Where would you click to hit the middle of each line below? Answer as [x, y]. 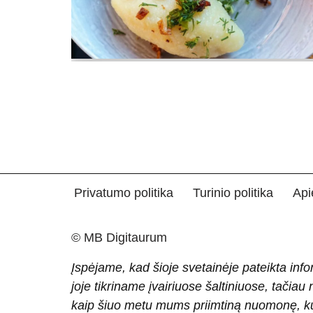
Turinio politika [233, 193]
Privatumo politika [124, 193]
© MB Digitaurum [119, 238]
